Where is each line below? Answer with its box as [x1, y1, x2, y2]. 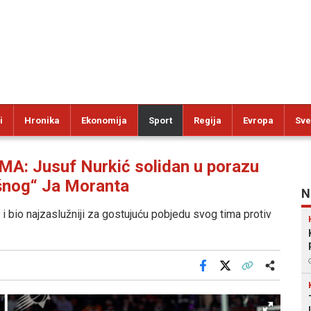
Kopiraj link [246, 269, 291, 280]
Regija [194, 115, 221, 126]
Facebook [201, 269, 243, 280]
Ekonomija [81, 115, 127, 126]
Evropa [243, 115, 274, 126]
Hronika [24, 115, 60, 126]
